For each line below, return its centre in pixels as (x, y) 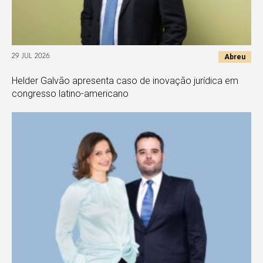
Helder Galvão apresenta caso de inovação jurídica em (125, 80)
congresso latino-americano (70, 93)
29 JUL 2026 (31, 57)
